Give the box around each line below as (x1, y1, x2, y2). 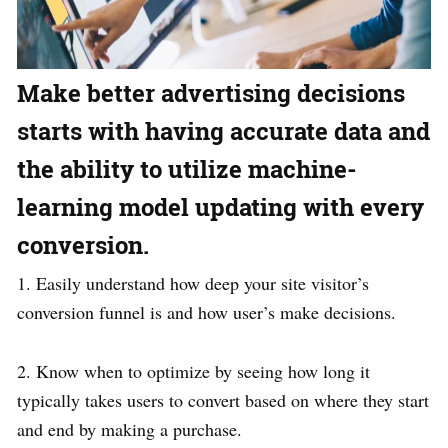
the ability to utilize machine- (17, 152, 357, 185)
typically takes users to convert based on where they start (17, 387, 429, 412)
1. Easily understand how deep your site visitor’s (17, 270, 369, 295)
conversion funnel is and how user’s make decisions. (17, 299, 396, 324)
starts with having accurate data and (17, 114, 430, 147)
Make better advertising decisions (17, 76, 405, 109)
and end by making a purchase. (17, 416, 242, 441)
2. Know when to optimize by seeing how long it (17, 358, 370, 383)
